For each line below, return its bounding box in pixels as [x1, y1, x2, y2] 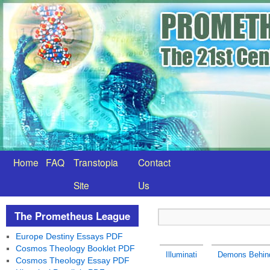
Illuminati [165, 250, 197, 259]
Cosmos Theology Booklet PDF [15, 243, 135, 253]
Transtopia [74, 155, 118, 169]
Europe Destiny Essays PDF [15, 231, 123, 241]
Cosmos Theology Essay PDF [15, 256, 130, 265]
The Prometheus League [14, 209, 130, 223]
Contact [138, 155, 171, 169]
